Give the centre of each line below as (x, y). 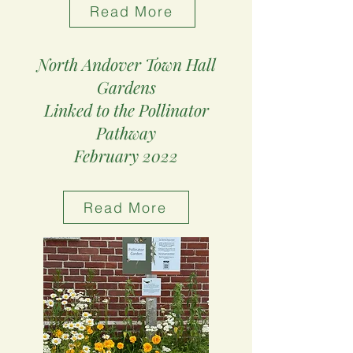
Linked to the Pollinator (126, 110)
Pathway (126, 132)
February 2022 (126, 155)
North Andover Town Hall (126, 64)
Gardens (126, 87)
